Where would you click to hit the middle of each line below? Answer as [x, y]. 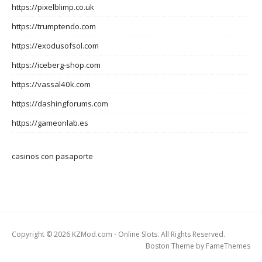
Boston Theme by [176, 246]
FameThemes [228, 246]
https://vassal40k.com [51, 85]
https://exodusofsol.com [55, 46]
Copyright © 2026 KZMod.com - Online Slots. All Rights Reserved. [118, 234]
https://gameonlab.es [50, 123]
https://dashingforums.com [60, 104]
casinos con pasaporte [52, 156]
